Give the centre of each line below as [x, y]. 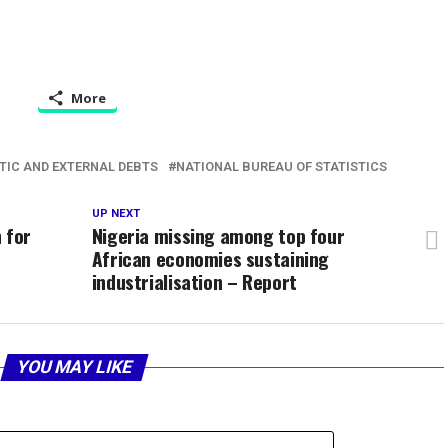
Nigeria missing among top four [218, 236]
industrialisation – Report [194, 282]
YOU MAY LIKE [74, 367]
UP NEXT [115, 214]
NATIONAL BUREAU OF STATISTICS [281, 167]
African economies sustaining [210, 259]
